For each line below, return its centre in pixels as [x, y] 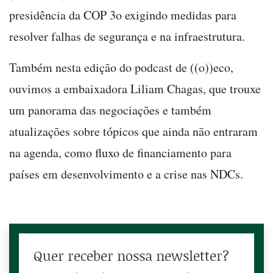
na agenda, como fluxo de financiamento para [120, 152]
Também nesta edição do [70, 67]
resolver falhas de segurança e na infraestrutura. [127, 36]
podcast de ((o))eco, [184, 67]
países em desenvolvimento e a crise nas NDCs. [126, 174]
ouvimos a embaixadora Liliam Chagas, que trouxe [135, 88]
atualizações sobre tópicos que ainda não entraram [133, 131]
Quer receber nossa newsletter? [131, 255]
